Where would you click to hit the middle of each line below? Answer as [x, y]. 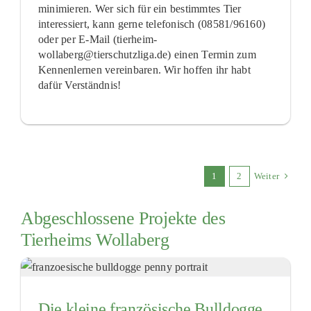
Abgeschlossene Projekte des [123, 218]
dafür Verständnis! [79, 85]
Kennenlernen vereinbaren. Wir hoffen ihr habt [144, 69]
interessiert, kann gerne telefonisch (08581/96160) [151, 24]
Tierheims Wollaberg [95, 239]
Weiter [267, 176]
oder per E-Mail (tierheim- [98, 39]
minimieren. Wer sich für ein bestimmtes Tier [140, 8]
